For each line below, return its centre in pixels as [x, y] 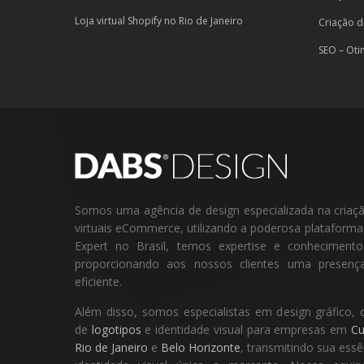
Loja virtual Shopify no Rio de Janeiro [159, 21]
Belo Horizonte [201, 347]
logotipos [116, 329]
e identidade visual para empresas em [246, 329]
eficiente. [98, 282]
